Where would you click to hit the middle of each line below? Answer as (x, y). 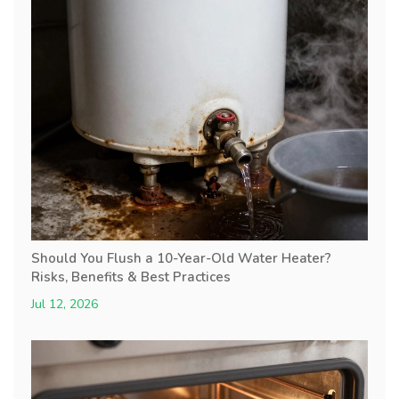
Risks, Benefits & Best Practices (131, 277)
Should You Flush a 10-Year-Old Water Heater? (181, 258)
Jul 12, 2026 (65, 304)
